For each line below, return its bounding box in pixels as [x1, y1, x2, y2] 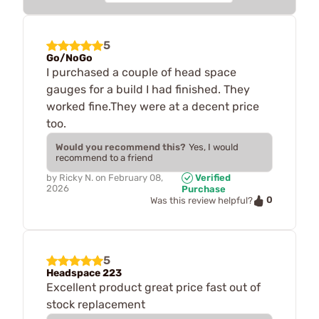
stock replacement [46, 297, 145, 311]
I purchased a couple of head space [46, 65, 236, 79]
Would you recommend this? [56, 141, 186, 152]
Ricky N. [59, 172, 93, 183]
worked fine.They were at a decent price [46, 99, 259, 113]
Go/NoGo [46, 51, 93, 64]
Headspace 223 [46, 266, 122, 279]
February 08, [108, 172, 163, 183]
